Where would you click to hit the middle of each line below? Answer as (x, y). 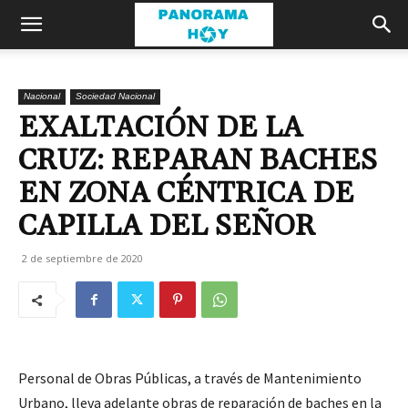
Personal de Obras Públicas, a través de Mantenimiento (190, 378)
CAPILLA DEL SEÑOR (167, 226)
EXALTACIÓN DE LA (160, 128)
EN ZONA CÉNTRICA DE (186, 194)
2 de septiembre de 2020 (82, 258)
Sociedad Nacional (115, 96)
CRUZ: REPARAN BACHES (198, 161)
